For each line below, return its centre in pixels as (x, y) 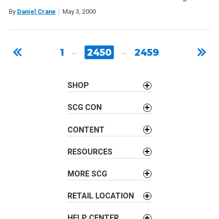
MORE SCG (88, 174)
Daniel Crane (36, 11)
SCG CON (85, 108)
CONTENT (86, 130)
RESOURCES (90, 152)
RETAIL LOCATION (101, 196)
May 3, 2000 (79, 11)
